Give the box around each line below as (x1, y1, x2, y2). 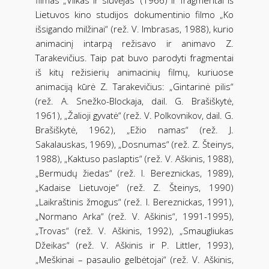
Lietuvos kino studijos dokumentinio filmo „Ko (35, 8, 234, 20)
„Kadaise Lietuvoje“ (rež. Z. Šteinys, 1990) (35, 181, 234, 193)
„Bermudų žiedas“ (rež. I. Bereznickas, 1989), (35, 166, 234, 179)
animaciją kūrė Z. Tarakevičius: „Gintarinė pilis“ (35, 80, 234, 92)
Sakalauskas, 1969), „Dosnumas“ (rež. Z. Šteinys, (35, 138, 234, 150)
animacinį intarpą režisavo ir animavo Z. (35, 37, 234, 49)
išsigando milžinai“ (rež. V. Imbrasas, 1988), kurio (35, 22, 234, 35)
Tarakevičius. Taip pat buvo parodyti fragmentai (35, 51, 234, 64)
